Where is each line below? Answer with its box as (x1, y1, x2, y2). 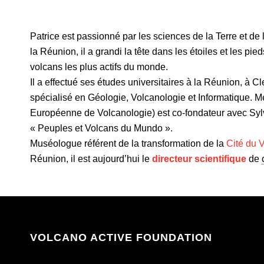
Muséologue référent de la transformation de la (29, 138, 226, 148)
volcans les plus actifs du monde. (29, 62, 168, 72)
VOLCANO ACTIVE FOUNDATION (29, 231, 212, 243)
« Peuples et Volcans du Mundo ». (29, 123, 173, 133)
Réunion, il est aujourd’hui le (29, 154, 152, 164)
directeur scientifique (151, 154, 246, 164)
